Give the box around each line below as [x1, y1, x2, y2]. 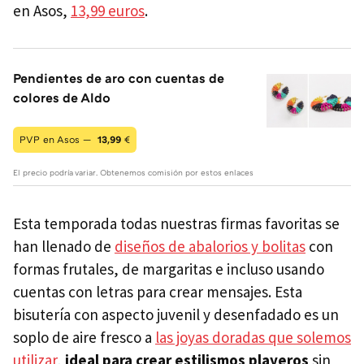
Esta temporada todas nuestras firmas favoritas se [13, 214, 340, 234]
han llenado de [13, 236, 115, 257]
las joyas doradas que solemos [155, 327, 351, 348]
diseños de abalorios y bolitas [115, 236, 305, 257]
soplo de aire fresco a [13, 327, 155, 348]
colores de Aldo [13, 89, 110, 106]
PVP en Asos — [19, 133, 94, 146]
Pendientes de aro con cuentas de [13, 70, 224, 87]
